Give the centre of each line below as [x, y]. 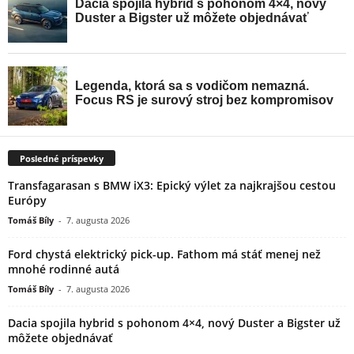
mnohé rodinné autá [64, 269]
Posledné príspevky [62, 158]
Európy [27, 200]
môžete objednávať [60, 337]
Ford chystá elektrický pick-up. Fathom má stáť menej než [164, 254]
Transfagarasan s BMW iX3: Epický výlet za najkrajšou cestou [172, 185]
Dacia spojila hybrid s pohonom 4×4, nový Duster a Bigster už [174, 322]
